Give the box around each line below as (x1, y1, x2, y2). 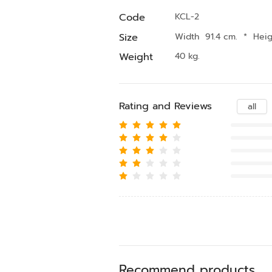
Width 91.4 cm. (174, 30, 240, 43)
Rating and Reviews (118, 98, 212, 114)
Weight (118, 49, 153, 64)
